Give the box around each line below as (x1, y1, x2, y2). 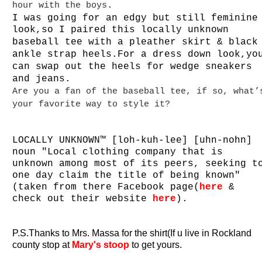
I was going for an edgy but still (12, 12, 212, 23)
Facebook (118, 181, 165, 192)
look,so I (12, 24, 65, 35)
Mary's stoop (72, 239, 130, 250)
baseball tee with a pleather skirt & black (12, 36, 258, 47)
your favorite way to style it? (12, 99, 171, 109)
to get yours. (129, 239, 182, 250)
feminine (211, 12, 258, 23)
